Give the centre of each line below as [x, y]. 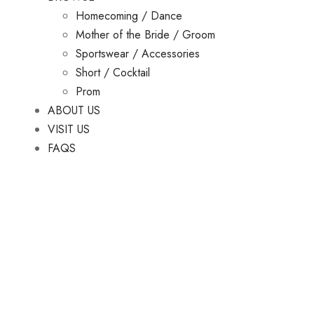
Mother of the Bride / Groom [145, 34]
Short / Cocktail [113, 72]
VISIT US [69, 129]
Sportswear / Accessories [138, 53]
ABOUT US [74, 110]
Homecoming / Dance [129, 15]
